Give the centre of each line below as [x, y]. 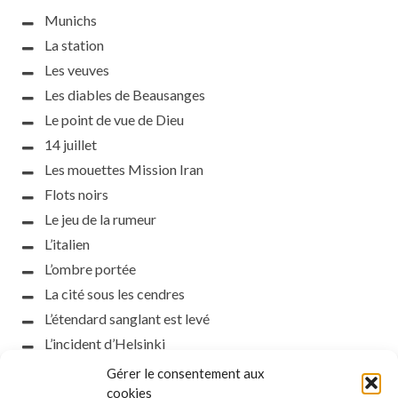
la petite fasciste [95, 369]
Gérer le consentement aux [186, 373]
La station [74, 45]
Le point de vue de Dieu [114, 120]
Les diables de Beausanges [125, 95]
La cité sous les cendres [115, 294]
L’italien [67, 244]
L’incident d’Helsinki [105, 344]
